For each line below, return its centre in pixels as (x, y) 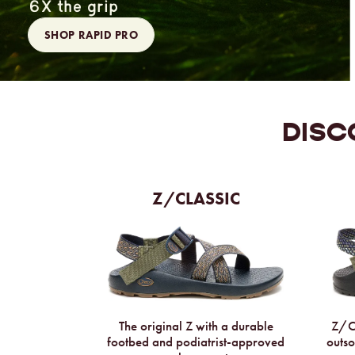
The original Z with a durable (196, 326)
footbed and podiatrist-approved (196, 342)
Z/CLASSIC (196, 199)
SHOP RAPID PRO (91, 35)
